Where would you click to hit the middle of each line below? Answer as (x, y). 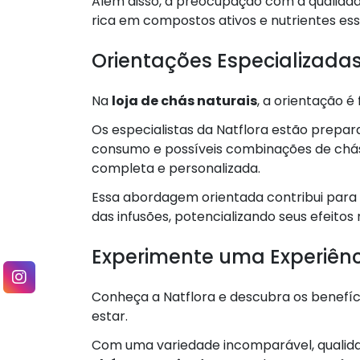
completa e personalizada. (176, 168)
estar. (110, 316)
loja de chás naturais (184, 100)
